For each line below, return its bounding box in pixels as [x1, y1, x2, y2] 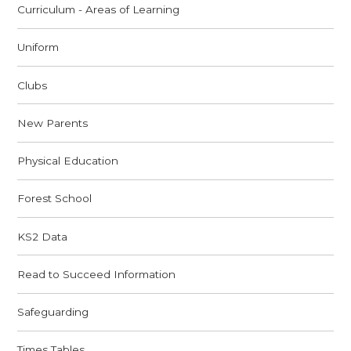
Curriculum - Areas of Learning [17, 3, 180, 16]
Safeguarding [17, 306, 89, 319]
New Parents [17, 116, 89, 129]
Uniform [17, 41, 60, 54]
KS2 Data [17, 230, 68, 243]
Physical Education [17, 154, 119, 168]
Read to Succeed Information [17, 267, 176, 280]
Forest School [17, 192, 92, 205]
